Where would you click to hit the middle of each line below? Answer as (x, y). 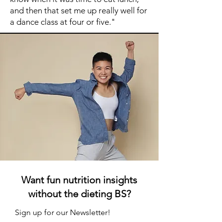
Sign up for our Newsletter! (63, 212)
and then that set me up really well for (79, 10)
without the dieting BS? (79, 194)
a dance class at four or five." (63, 22)
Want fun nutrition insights (79, 180)
